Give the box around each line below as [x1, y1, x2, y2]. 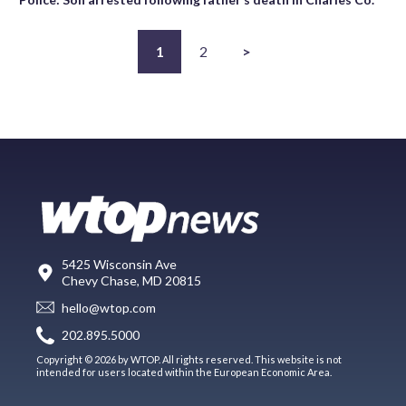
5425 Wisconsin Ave [62, 256, 177, 272]
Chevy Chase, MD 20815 [62, 272, 201, 288]
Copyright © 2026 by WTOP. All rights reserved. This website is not [36, 353, 342, 365]
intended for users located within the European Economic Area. [36, 365, 332, 378]
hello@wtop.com [62, 300, 156, 316]
